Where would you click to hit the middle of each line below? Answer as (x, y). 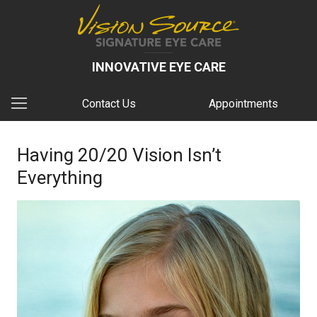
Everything (60, 178)
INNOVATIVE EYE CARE (158, 67)
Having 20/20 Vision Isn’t (119, 155)
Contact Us (109, 104)
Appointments (243, 104)
